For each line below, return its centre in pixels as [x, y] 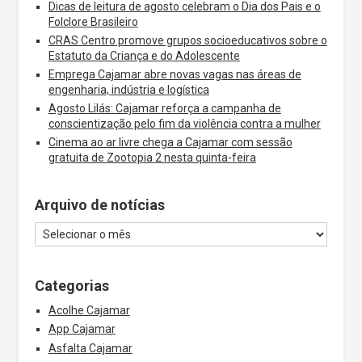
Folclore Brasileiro [93, 21]
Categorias [72, 286]
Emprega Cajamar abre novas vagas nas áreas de [175, 74]
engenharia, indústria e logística [128, 89]
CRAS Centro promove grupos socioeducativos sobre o [187, 40]
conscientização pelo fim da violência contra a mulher [184, 124]
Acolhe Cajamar [89, 311]
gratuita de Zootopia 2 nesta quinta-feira [152, 158]
